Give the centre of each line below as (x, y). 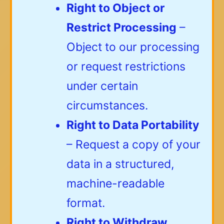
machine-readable (115, 184)
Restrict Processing (121, 28)
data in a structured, (120, 164)
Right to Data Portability (133, 125)
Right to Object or (115, 8)
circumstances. (107, 106)
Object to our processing (133, 47)
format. (86, 203)
